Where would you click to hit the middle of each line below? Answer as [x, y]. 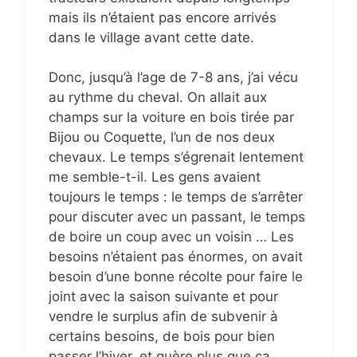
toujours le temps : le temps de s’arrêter [176, 197]
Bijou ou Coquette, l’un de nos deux [162, 137]
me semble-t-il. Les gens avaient [155, 177]
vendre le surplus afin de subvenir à [163, 317]
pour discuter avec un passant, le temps [177, 217]
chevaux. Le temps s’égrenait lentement [176, 157]
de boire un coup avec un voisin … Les [171, 237]
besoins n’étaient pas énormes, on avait [176, 257]
